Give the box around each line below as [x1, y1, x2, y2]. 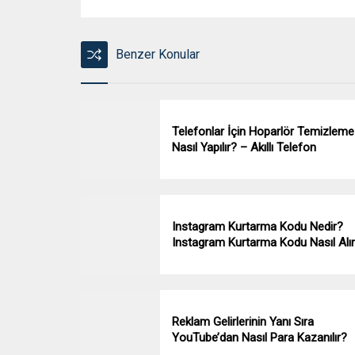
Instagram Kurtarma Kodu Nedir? [172, 219, 343, 235]
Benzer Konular [116, 47, 200, 63]
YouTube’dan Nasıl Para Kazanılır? [172, 330, 347, 345]
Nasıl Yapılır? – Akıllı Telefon [172, 140, 316, 155]
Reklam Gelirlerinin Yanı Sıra [172, 315, 314, 330]
